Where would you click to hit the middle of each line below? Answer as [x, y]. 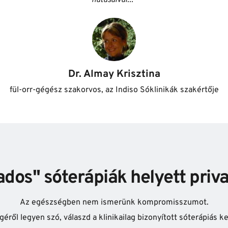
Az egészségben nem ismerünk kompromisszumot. [114, 203]
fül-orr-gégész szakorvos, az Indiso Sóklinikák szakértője [114, 90]
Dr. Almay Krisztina [114, 75]
